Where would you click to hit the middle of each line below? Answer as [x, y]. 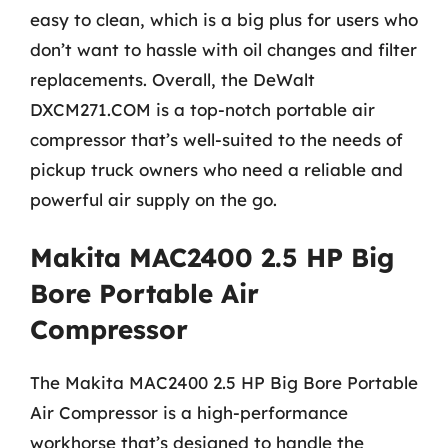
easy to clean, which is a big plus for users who [224, 19]
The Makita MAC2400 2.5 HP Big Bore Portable [224, 382]
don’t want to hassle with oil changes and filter [223, 49]
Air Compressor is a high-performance [189, 412]
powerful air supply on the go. [153, 199]
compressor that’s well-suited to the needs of [216, 139]
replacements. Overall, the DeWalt [172, 79]
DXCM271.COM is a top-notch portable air [202, 109]
